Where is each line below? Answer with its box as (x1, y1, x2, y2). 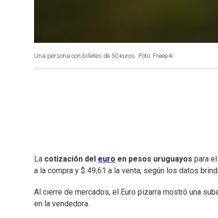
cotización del (44, 154, 98, 164)
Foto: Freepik (139, 52, 173, 59)
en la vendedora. (34, 199, 90, 209)
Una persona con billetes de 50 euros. (34, 52, 136, 59)
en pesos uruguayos (115, 154, 192, 164)
